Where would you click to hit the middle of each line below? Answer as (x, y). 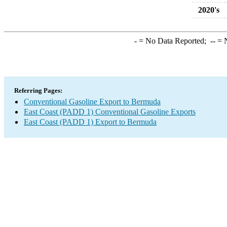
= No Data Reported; (173, 41)
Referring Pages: (38, 90)
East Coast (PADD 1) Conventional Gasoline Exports (110, 112)
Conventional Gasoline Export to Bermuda (92, 102)
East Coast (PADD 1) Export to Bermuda (90, 122)
